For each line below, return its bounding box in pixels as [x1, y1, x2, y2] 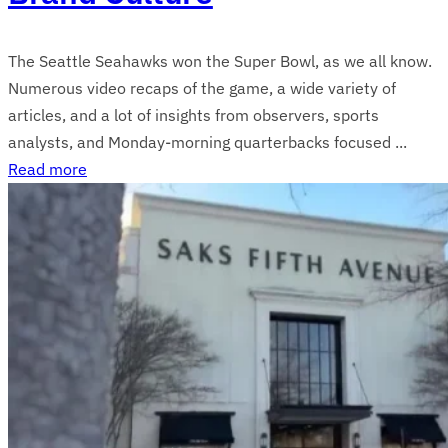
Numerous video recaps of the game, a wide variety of [8, 77, 396, 98]
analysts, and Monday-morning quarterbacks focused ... [8, 131, 407, 152]
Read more [8, 158, 87, 179]
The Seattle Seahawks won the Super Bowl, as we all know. [8, 50, 432, 71]
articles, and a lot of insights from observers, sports [8, 104, 379, 125]
